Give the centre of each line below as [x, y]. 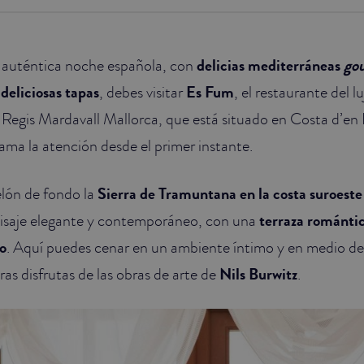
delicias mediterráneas [270, 65]
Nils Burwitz [258, 274]
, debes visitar [143, 91]
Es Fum [210, 92]
